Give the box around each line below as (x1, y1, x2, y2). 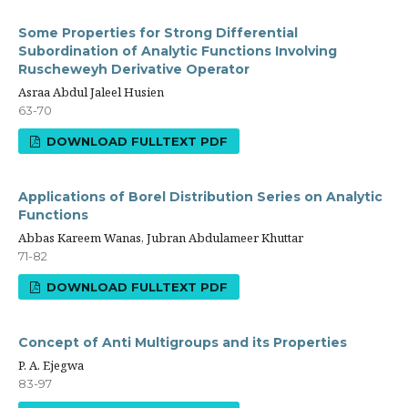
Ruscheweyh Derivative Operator (18, 61, 250, 77)
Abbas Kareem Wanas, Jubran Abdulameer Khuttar (18, 229, 303, 246)
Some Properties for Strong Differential (18, 25, 298, 41)
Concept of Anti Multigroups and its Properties (18, 334, 347, 351)
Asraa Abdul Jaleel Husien (18, 84, 164, 100)
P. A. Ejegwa (18, 357, 84, 373)
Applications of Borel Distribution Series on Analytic (18, 189, 382, 205)
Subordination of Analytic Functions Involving (18, 43, 337, 59)
